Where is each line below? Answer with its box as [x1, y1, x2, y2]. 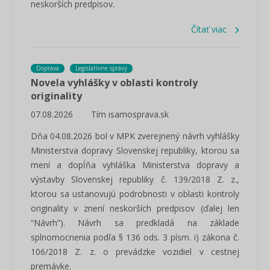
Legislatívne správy [75, 64, 127, 72]
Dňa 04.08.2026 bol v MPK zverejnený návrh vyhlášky [31, 130, 239, 142]
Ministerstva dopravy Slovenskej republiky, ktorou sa [31, 145, 239, 156]
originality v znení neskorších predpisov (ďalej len [31, 202, 239, 214]
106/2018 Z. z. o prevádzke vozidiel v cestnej [31, 246, 239, 257]
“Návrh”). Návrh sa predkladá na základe [31, 217, 239, 228]
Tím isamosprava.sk [91, 108, 169, 120]
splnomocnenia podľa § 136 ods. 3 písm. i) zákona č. [31, 231, 239, 243]
